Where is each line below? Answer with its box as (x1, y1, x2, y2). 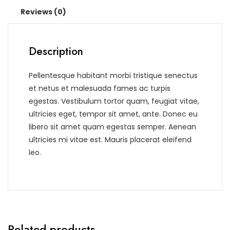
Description (29, 44, 83, 60)
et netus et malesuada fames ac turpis (29, 83, 170, 94)
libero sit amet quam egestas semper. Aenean (29, 122, 196, 132)
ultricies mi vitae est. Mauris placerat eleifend (29, 135, 191, 145)
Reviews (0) (21, 7, 66, 17)
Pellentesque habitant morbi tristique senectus (29, 70, 198, 81)
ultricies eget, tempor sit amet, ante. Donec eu (29, 109, 198, 120)
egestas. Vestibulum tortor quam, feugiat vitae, (29, 96, 199, 107)
